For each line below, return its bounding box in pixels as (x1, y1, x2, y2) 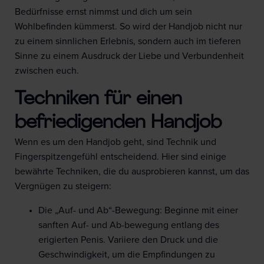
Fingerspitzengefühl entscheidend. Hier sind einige (15, 152, 226, 162)
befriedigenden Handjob (15, 114, 222, 133)
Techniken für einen (15, 90, 182, 110)
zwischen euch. (15, 66, 79, 76)
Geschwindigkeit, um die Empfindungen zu (38, 250, 215, 260)
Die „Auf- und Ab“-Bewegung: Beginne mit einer (38, 206, 238, 216)
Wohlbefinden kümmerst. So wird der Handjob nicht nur (15, 22, 242, 32)
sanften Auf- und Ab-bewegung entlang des (38, 220, 219, 230)
